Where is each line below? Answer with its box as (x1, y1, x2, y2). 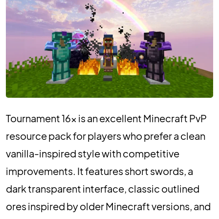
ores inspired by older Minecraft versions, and (6, 199, 211, 212)
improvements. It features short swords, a (6, 164, 193, 177)
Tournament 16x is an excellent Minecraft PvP (6, 111, 207, 124)
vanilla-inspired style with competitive (6, 147, 179, 159)
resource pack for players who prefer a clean (6, 129, 205, 142)
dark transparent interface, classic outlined (6, 182, 199, 195)
